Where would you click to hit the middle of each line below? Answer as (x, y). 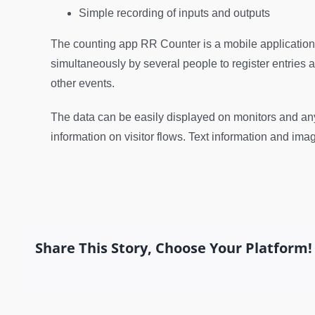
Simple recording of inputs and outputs (174, 13)
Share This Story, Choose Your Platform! (174, 247)
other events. (82, 83)
